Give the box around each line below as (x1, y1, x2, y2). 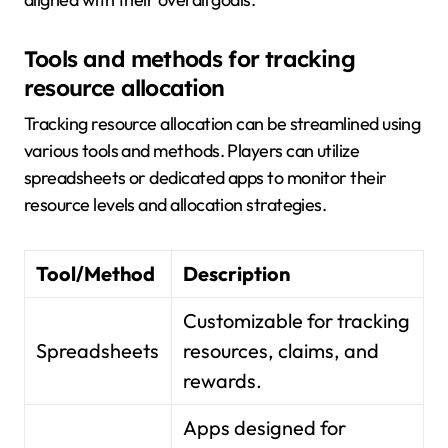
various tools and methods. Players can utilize (24, 138, 360, 162)
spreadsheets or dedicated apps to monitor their (24, 165, 387, 189)
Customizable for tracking (183, 307, 411, 333)
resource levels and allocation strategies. (24, 192, 327, 216)
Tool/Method (36, 260, 155, 286)
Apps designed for (183, 414, 347, 440)
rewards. (183, 367, 263, 393)
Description (183, 260, 290, 286)
